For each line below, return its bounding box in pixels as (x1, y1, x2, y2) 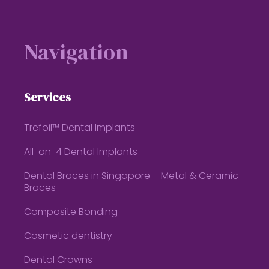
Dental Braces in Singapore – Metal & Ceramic (24, 172, 239, 181)
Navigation (24, 37, 128, 67)
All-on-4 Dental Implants (24, 148, 138, 157)
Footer (12, 10, 80, 31)
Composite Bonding (24, 208, 118, 217)
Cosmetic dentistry (24, 232, 113, 241)
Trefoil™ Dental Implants (24, 124, 136, 133)
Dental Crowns (24, 256, 93, 265)
